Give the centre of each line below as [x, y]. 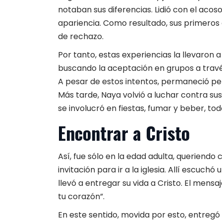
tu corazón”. [81, 196]
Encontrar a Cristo [124, 133]
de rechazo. [81, 36]
